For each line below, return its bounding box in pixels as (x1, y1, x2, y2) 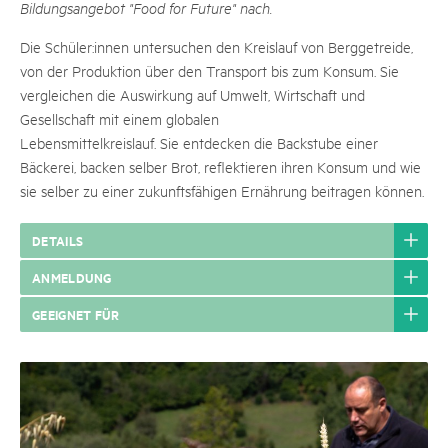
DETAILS (32, 230, 84, 250)
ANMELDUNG (32, 267, 112, 287)
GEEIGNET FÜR (32, 304, 120, 324)
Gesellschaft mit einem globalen (20, 109, 219, 128)
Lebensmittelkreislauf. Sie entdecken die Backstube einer (20, 133, 378, 152)
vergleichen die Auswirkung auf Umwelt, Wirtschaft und (20, 85, 365, 104)
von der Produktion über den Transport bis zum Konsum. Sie (20, 61, 399, 80)
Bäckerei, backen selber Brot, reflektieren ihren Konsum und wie (20, 157, 421, 176)
